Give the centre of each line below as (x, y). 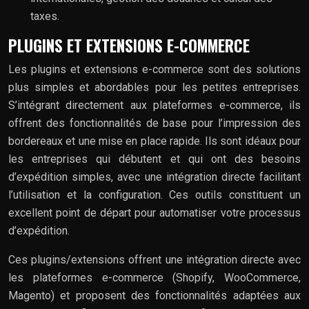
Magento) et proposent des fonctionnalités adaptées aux (154, 295)
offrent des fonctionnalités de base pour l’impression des (154, 123)
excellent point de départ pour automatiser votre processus (154, 212)
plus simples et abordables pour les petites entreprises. (154, 87)
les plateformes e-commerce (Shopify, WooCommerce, (154, 277)
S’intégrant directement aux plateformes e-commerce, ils (154, 105)
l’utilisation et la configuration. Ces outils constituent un (154, 195)
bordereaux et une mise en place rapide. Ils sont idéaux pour (154, 141)
